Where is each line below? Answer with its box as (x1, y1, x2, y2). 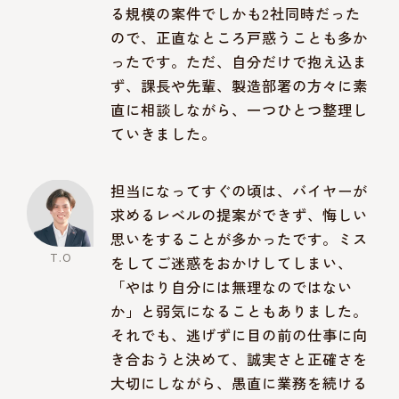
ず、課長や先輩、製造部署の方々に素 (110, 74, 369, 96)
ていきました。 (110, 122, 217, 144)
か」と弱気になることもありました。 (110, 300, 369, 322)
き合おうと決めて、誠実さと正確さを (110, 348, 369, 370)
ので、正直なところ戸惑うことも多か (110, 26, 369, 48)
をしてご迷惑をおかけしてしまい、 (110, 252, 354, 274)
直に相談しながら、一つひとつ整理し (110, 98, 369, 120)
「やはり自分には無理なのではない (110, 276, 354, 298)
